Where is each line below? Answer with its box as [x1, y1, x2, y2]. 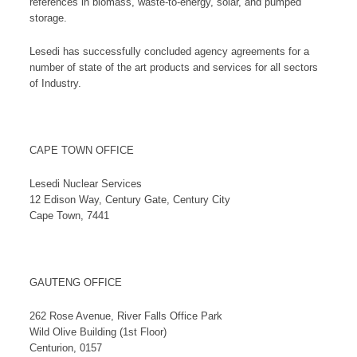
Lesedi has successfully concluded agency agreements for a [29, 46, 309, 57]
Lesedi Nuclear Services [29, 178, 142, 190]
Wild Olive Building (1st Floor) [29, 327, 167, 338]
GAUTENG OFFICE [29, 277, 122, 288]
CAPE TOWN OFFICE [29, 145, 134, 156]
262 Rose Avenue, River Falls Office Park [29, 311, 222, 322]
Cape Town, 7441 [29, 210, 109, 222]
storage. [29, 13, 67, 24]
